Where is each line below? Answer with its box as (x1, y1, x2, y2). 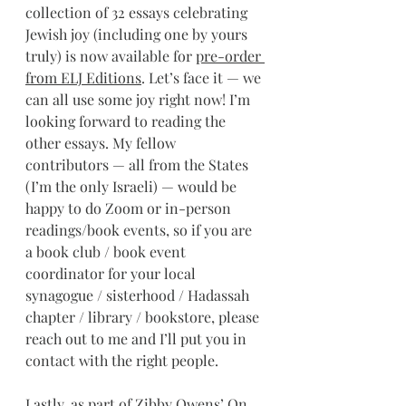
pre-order (196, 46, 265, 65)
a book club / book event (25, 242, 189, 261)
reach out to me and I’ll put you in (25, 329, 250, 348)
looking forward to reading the (25, 111, 229, 130)
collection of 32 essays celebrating (25, 3, 251, 22)
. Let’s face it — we (141, 68, 265, 87)
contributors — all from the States (25, 155, 252, 174)
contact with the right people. (25, 351, 218, 370)
